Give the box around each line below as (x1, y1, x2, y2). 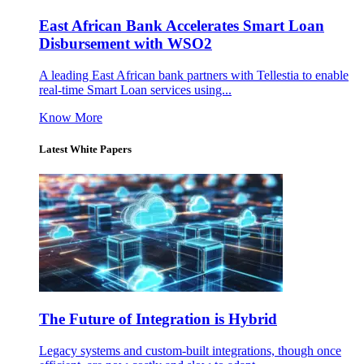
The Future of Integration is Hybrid (39, 310, 277, 327)
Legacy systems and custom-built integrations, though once (39, 343, 341, 357)
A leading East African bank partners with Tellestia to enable (39, 67, 349, 82)
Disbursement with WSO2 (39, 35, 212, 53)
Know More (39, 110, 102, 124)
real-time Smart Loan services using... (39, 82, 232, 97)
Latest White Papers (39, 143, 132, 156)
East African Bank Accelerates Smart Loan (39, 17, 324, 35)
